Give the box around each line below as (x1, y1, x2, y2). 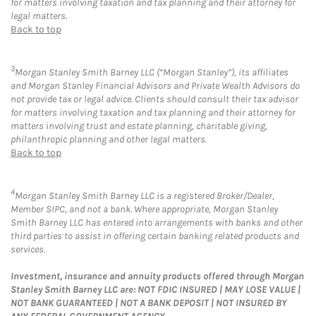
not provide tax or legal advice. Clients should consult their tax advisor (11, 92, 298, 105)
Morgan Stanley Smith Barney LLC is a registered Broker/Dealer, (15, 189, 274, 202)
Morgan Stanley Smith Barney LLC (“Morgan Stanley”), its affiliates (15, 66, 288, 78)
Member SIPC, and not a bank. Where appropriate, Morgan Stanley (11, 202, 278, 215)
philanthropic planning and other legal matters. (11, 133, 207, 145)
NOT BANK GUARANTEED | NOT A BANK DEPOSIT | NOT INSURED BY (11, 296, 287, 309)
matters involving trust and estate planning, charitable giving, (11, 119, 267, 132)
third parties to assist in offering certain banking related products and (11, 229, 299, 242)
